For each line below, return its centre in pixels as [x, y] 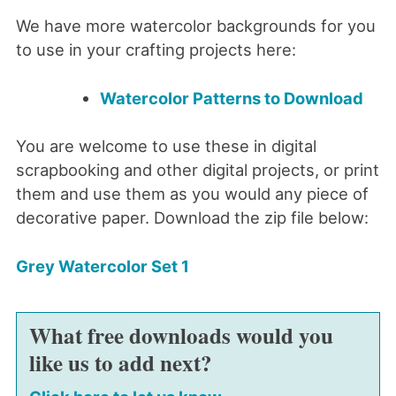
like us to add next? [120, 363]
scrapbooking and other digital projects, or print [197, 170]
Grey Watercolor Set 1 [102, 266]
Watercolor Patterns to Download [232, 98]
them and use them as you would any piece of [192, 194]
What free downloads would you [181, 336]
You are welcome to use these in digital [166, 146]
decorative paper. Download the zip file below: [192, 218]
